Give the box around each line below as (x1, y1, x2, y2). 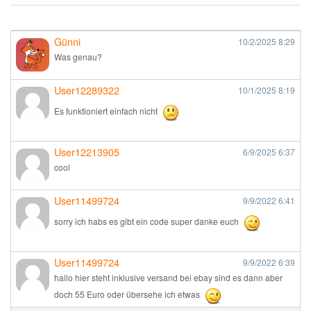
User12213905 (54, 144, 119, 159)
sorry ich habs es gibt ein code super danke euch (54, 215, 241, 228)
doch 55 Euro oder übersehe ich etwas (54, 288, 202, 301)
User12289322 (54, 83, 119, 97)
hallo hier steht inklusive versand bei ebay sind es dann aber (54, 271, 283, 283)
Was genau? (54, 51, 102, 62)
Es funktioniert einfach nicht (54, 105, 160, 117)
